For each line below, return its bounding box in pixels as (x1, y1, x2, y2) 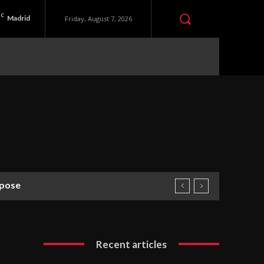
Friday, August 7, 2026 (64, 14, 132, 24)
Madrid (7, 14, 31, 23)
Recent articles (96, 237, 167, 250)
